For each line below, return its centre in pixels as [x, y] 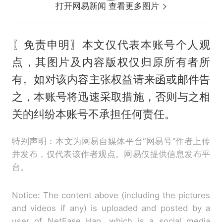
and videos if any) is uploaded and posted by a [111, 208]
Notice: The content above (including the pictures [111, 195]
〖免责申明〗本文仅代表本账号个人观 [111, 45]
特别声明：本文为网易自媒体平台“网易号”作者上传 [111, 141]
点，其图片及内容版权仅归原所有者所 [111, 62]
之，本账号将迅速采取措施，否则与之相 [111, 97]
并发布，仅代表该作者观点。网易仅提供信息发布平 [111, 154]
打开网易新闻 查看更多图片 [109, 6]
